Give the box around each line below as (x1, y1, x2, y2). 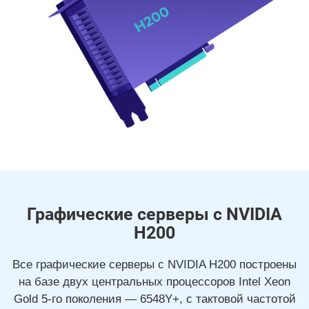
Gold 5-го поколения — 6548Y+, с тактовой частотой (13, 292, 296, 306)
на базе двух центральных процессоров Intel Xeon (19, 275, 290, 288)
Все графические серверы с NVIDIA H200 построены (12, 258, 297, 271)
